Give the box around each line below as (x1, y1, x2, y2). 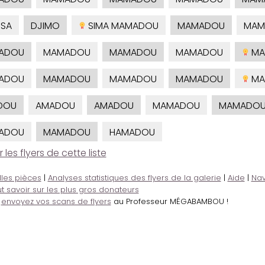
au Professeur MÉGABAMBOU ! (111, 196, 228, 208)
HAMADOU (109, 125, 155, 140)
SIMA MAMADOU (85, 19, 159, 33)
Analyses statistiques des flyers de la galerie (47, 172, 221, 184)
